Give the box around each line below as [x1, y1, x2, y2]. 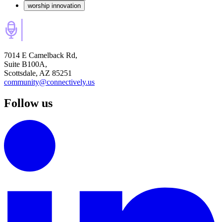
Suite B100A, [4, 60, 47, 69]
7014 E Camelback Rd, [4, 51, 77, 60]
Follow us [4, 97, 53, 110]
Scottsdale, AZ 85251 [4, 69, 72, 78]
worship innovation [28, 2, 81, 10]
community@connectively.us [4, 78, 95, 87]
